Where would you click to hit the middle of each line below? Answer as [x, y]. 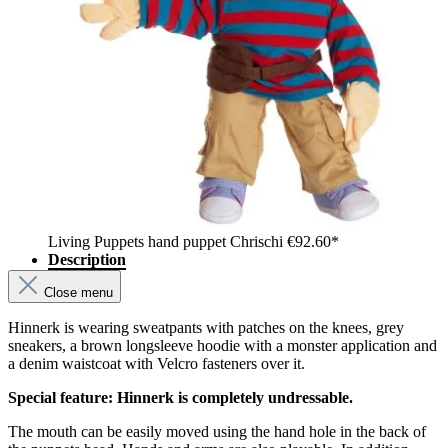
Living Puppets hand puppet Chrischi [167, 242]
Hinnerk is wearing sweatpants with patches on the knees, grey [206, 328]
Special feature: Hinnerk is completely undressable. [180, 398]
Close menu [78, 293]
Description [87, 260]
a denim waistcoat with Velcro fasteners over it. [156, 364]
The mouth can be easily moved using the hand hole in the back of [217, 432]
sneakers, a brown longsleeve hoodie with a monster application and [222, 346]
